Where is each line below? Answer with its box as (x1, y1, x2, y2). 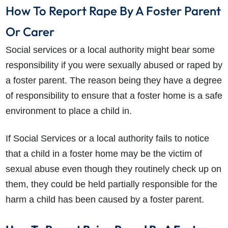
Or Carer (5, 24, 54, 40)
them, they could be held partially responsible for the (5, 179, 217, 190)
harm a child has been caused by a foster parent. (5, 194, 204, 205)
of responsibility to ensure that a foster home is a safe (5, 91, 222, 101)
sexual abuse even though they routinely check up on (5, 164, 221, 175)
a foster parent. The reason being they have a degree (5, 75, 222, 86)
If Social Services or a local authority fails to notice (5, 133, 209, 144)
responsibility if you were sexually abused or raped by (5, 60, 222, 71)
